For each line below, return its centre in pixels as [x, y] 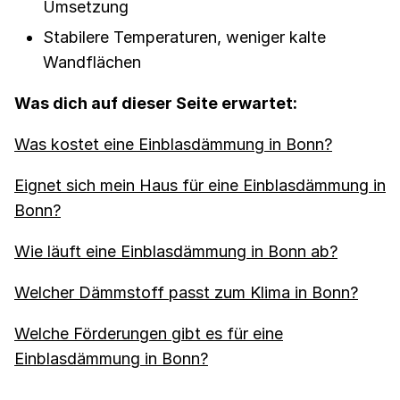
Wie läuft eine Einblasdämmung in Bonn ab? [176, 252]
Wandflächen [92, 62]
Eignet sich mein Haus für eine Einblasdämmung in [200, 186]
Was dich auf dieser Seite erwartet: [156, 104]
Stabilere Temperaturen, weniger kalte [184, 37]
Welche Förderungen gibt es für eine [149, 334]
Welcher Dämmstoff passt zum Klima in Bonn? [186, 293]
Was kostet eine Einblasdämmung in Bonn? [173, 145]
